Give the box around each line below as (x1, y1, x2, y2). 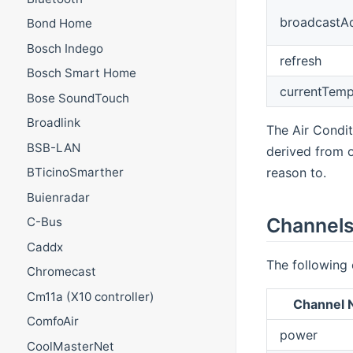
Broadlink (26, 115, 80, 131)
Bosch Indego (26, 40, 103, 56)
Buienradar (26, 189, 90, 205)
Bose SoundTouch (26, 90, 129, 106)
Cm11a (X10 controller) (26, 288, 154, 304)
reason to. (266, 164, 326, 180)
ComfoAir (26, 314, 79, 329)
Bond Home (26, 16, 92, 32)
